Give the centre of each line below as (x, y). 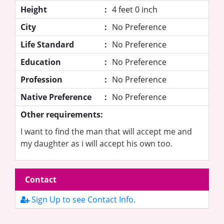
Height (34, 9)
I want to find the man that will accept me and (106, 131)
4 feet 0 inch (135, 9)
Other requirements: (62, 114)
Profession (41, 79)
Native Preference (56, 97)
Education (41, 62)
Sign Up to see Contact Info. (82, 199)
